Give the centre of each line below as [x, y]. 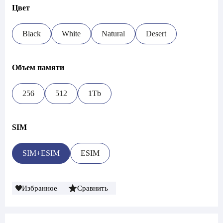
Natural [113, 34]
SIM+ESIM [41, 153]
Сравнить [93, 188]
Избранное [40, 188]
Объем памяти [38, 67]
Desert [156, 34]
